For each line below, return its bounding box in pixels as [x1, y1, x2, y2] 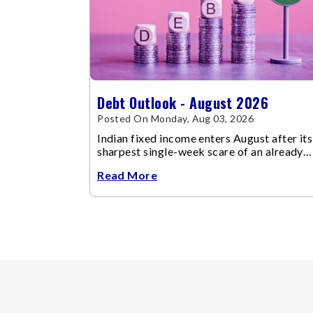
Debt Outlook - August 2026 [97, 92, 269, 113]
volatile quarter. [97, 157, 178, 171]
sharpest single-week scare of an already [97, 144, 303, 158]
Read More [97, 168, 158, 182]
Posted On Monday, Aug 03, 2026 [97, 112, 254, 124]
